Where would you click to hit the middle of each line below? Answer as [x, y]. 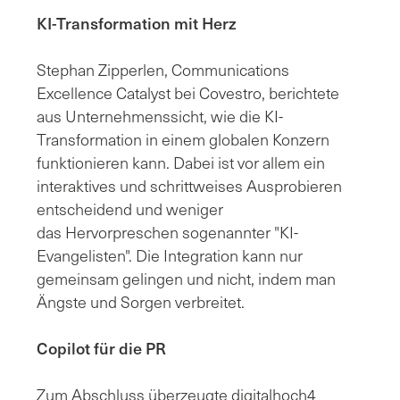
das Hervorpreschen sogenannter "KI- [167, 232]
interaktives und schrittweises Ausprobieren [189, 185]
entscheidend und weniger [130, 208]
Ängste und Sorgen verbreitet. [141, 301]
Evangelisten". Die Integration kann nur [170, 255]
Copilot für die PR [101, 348]
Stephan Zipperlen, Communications [163, 69]
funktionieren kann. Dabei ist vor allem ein [181, 162]
